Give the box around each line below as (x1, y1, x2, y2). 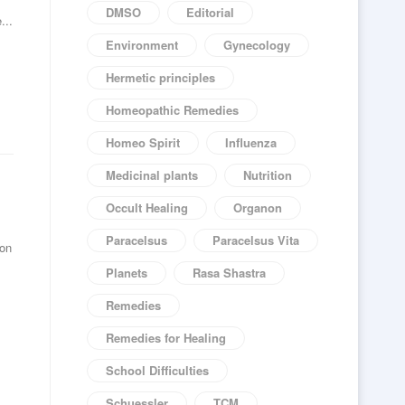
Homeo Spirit (106, 134, 180, 151)
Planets (106, 264, 147, 281)
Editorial (186, 4, 234, 21)
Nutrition (243, 166, 292, 184)
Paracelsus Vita (212, 231, 299, 249)
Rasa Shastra (193, 264, 266, 281)
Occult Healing (106, 199, 188, 216)
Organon (233, 199, 282, 216)
